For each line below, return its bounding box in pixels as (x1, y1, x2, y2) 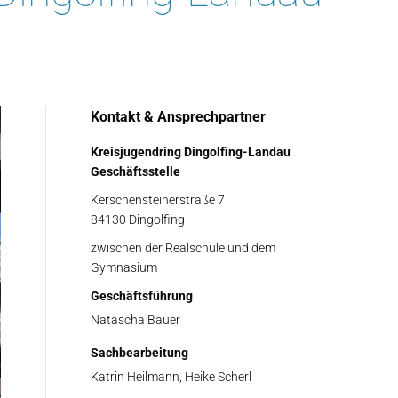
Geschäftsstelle (91, 164, 180, 179)
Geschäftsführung (91, 289, 193, 303)
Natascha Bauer (91, 313, 180, 327)
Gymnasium (91, 260, 157, 275)
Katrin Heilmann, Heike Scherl (91, 370, 251, 384)
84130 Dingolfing (91, 212, 185, 227)
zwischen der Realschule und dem (91, 241, 275, 255)
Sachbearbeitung (91, 346, 188, 360)
